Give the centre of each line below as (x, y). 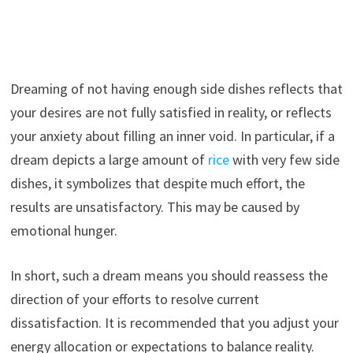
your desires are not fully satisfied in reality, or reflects (171, 113)
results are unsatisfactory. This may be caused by (154, 207)
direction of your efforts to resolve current (134, 299)
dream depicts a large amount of (109, 160)
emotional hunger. (63, 231)
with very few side (286, 160)
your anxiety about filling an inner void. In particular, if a (172, 136)
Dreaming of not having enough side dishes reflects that (176, 89)
